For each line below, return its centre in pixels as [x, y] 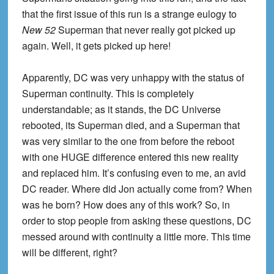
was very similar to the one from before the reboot [128, 141]
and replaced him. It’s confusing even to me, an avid [134, 173]
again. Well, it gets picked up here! [96, 46]
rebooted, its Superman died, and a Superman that [131, 125]
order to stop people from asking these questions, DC [136, 221]
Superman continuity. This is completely [108, 94]
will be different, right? [69, 253]
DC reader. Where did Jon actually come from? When [137, 189]
